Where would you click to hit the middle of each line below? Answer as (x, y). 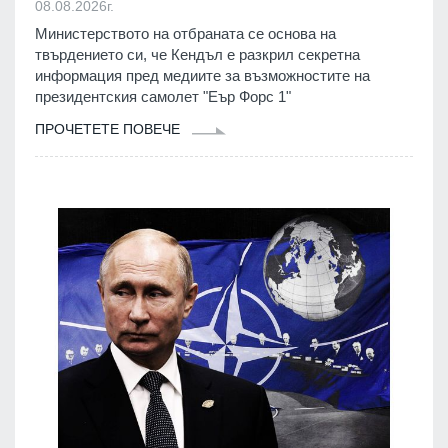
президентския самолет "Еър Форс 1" (163, 97)
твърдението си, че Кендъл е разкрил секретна (197, 55)
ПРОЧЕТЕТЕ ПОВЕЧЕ (109, 129)
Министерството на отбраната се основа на (185, 34)
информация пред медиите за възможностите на (202, 76)
